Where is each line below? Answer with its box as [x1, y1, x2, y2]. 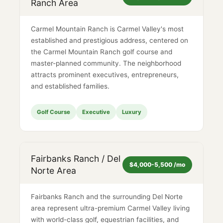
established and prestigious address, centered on [31, 36, 189, 44]
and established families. [31, 82, 110, 90]
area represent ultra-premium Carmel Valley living [31, 204, 190, 213]
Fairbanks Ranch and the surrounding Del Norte [31, 193, 183, 201]
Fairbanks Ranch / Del [31, 153, 121, 164]
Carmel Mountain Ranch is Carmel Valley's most [31, 24, 184, 33]
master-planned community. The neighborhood [31, 59, 182, 67]
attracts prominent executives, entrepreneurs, [31, 70, 179, 79]
